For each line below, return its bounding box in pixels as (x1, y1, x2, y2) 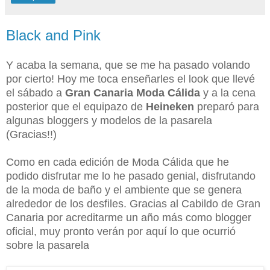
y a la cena (200, 86, 256, 99)
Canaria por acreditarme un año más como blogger (6, 211, 251, 224)
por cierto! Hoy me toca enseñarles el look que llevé (6, 72, 255, 85)
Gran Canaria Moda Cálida (65, 86, 200, 99)
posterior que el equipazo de (6, 100, 143, 113)
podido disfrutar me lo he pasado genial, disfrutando (6, 169, 256, 182)
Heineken (143, 100, 194, 113)
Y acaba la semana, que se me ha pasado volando (6, 58, 250, 71)
